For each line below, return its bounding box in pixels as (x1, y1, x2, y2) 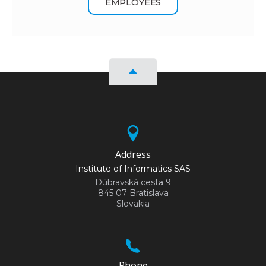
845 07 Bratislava (97, 187, 169, 198)
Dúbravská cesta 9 (95, 176, 171, 188)
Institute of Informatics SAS (75, 163, 191, 174)
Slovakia (116, 198, 150, 209)
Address (115, 147, 151, 161)
